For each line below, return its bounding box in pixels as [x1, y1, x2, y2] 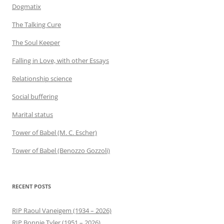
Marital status [12, 109, 53, 119]
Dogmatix [12, 1, 41, 11]
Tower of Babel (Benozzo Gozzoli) [12, 145, 110, 155]
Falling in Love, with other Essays [12, 55, 109, 65]
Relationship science [12, 73, 72, 83]
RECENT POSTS [12, 182, 51, 190]
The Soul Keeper [12, 37, 60, 47]
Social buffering [12, 91, 58, 101]
